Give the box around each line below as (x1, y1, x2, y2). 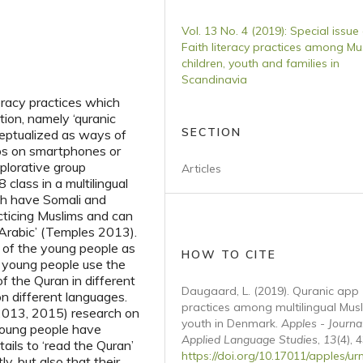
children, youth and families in (181, 56, 340, 70)
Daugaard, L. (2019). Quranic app (181, 284, 359, 298)
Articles (181, 161, 221, 176)
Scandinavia (181, 72, 247, 87)
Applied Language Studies (181, 332, 318, 347)
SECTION (181, 125, 241, 139)
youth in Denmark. (181, 316, 281, 331)
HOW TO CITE (181, 247, 276, 262)
